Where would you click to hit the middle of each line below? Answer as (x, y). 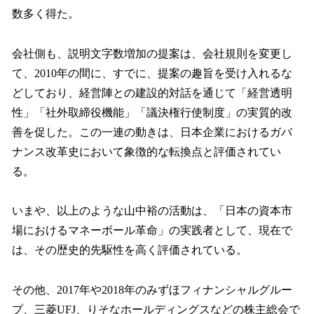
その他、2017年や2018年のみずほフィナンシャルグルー (152, 290)
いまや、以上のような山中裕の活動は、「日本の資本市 (152, 211)
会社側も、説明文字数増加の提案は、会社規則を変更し (152, 53)
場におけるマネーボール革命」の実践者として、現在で (152, 231)
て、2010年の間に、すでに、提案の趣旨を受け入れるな (152, 73)
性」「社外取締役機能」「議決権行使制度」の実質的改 (152, 112)
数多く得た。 (46, 13)
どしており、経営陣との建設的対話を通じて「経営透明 (152, 93)
